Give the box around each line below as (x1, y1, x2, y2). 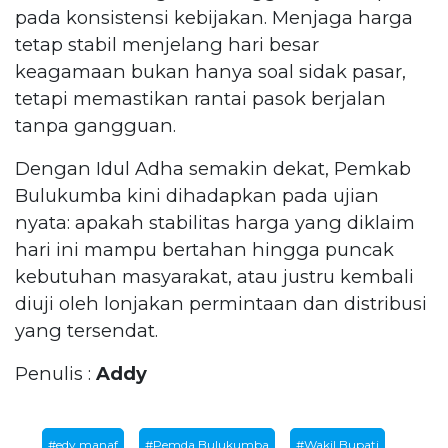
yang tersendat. (15, 318, 158, 342)
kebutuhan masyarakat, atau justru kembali (15, 264, 414, 288)
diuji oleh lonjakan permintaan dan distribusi (15, 291, 427, 315)
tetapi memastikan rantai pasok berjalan (15, 86, 386, 110)
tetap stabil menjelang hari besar (15, 32, 319, 56)
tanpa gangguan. (15, 113, 176, 137)
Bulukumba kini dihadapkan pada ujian (15, 183, 379, 207)
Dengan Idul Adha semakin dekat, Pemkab (15, 156, 411, 180)
